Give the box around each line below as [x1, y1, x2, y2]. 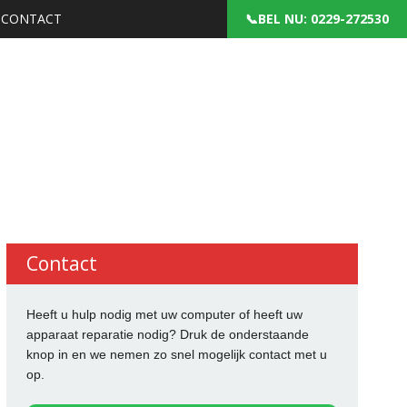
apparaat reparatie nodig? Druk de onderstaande [25, 326, 309, 342]
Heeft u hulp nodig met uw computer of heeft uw [25, 306, 303, 322]
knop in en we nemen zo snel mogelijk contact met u [25, 346, 327, 362]
